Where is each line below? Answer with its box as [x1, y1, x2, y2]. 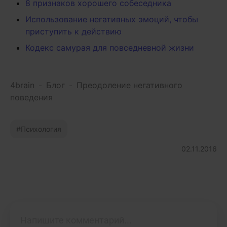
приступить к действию [25, 26, 122, 37]
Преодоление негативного [77, 80, 182, 91]
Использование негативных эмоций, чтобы [25, 14, 198, 25]
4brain [10, 80, 34, 91]
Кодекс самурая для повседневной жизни [25, 43, 194, 53]
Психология [21, 125, 61, 134]
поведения [10, 92, 53, 103]
